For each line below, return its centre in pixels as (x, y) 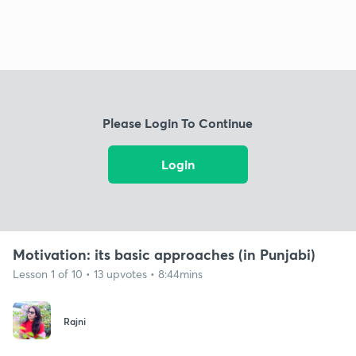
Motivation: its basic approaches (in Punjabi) (164, 254)
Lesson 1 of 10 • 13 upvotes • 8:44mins (108, 273)
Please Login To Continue (178, 123)
